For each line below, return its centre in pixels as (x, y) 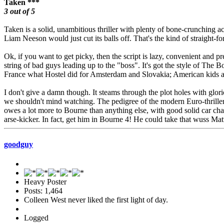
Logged (36, 217)
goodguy (18, 144)
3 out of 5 (19, 11)
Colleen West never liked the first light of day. (96, 199)
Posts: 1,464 (43, 190)
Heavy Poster (45, 181)
